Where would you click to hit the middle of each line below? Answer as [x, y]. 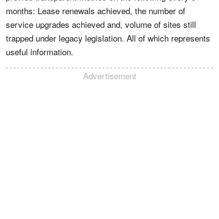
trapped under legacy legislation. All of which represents [108, 38]
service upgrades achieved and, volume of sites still [101, 24]
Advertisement [109, 76]
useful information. [40, 52]
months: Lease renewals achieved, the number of [96, 11]
